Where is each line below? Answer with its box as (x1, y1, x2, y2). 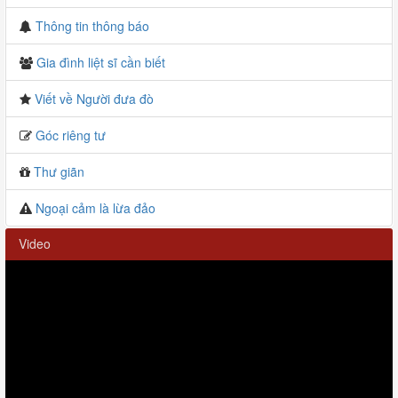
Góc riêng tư (36, 125, 106, 144)
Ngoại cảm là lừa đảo (36, 198, 155, 217)
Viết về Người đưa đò (35, 89, 154, 107)
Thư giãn (34, 162, 84, 180)
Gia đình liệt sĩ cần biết (36, 52, 165, 71)
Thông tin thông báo (36, 16, 149, 35)
